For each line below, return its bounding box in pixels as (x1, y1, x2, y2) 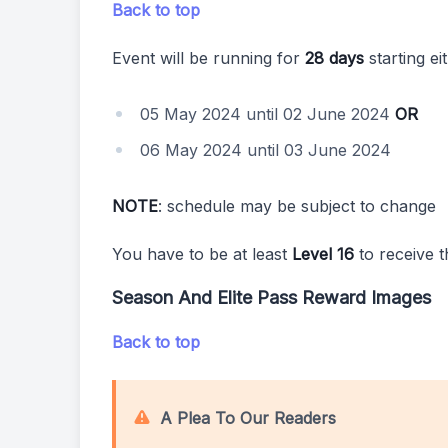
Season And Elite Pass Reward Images (112, 287, 431, 308)
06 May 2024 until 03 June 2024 (140, 140, 391, 160)
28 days (305, 48, 364, 68)
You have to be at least (112, 244, 292, 264)
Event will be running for (112, 48, 305, 68)
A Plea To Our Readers (160, 408, 336, 428)
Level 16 (292, 244, 354, 264)
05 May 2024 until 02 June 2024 (140, 104, 395, 124)
